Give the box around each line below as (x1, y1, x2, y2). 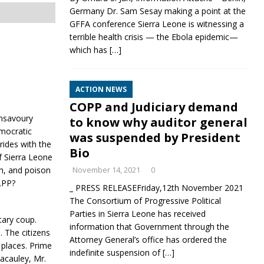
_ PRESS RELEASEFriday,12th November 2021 (69, 182, 243, 193)
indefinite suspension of (69, 247, 163, 258)
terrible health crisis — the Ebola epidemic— (69, 31, 238, 42)
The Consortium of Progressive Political (69, 195, 221, 206)
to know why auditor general (69, 114, 247, 130)
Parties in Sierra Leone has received (69, 208, 206, 219)
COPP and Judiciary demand (69, 99, 238, 115)
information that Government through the (69, 221, 229, 232)
